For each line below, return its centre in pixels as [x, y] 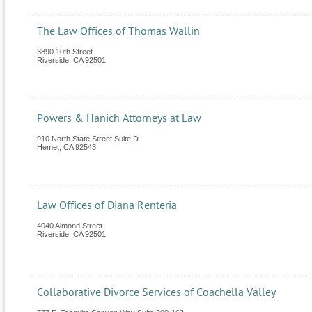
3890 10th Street [65, 52]
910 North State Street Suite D [88, 139]
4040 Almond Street [70, 226]
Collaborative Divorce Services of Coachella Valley [156, 293]
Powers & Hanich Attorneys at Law [119, 119]
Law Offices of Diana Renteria [107, 206]
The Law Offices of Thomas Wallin [118, 32]
